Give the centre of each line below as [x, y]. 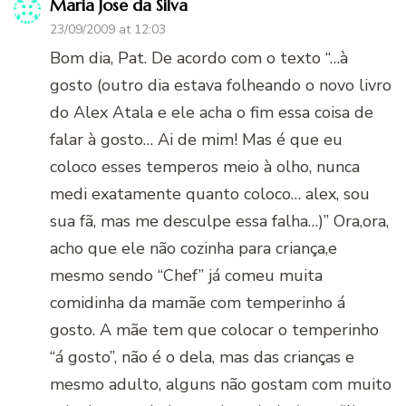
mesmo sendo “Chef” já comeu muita [186, 275]
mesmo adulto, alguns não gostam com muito [221, 384]
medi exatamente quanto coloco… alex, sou [210, 193]
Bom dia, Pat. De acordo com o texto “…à [199, 58]
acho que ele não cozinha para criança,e [193, 248]
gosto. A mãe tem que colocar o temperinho [214, 329]
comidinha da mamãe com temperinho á [198, 302]
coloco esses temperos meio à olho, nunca [205, 166]
